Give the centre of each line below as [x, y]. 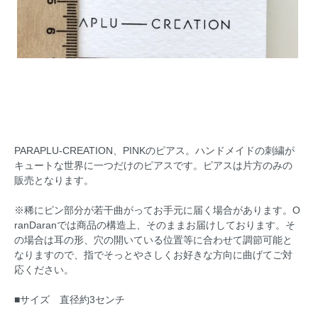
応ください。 [44, 270]
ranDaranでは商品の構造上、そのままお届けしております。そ [155, 225]
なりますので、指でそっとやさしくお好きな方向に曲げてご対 [153, 255]
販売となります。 [54, 181]
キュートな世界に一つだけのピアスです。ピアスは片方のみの [153, 166]
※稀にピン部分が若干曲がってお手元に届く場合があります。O [157, 210]
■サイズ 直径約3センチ [70, 300]
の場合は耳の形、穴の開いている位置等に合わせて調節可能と [153, 240]
